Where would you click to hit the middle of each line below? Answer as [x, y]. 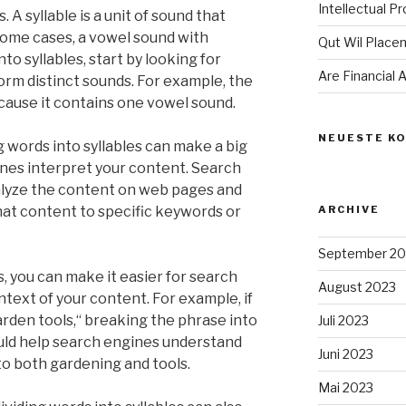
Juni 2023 [345, 354]
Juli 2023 [343, 321]
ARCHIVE [348, 210]
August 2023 [357, 287]
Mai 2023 [345, 388]
